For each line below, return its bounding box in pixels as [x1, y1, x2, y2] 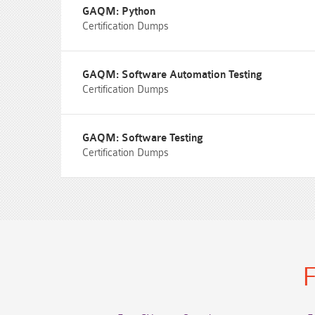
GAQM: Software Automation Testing [82, 69, 262, 81]
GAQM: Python [82, 6, 155, 18]
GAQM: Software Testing [82, 132, 203, 144]
